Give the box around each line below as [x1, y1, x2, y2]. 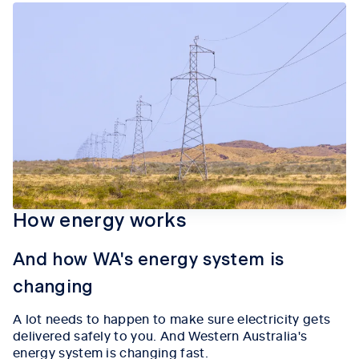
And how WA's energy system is [13, 250, 284, 268]
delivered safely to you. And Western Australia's [13, 325, 308, 344]
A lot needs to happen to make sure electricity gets [13, 309, 331, 327]
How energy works [13, 211, 188, 231]
